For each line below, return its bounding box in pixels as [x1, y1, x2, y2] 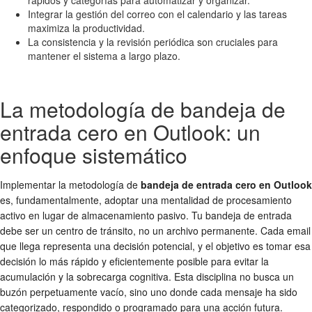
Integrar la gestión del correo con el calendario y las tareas [28, 6, 287, 21]
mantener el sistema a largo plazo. [28, 48, 180, 63]
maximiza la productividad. [28, 20, 145, 35]
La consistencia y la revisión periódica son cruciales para [28, 34, 278, 49]
